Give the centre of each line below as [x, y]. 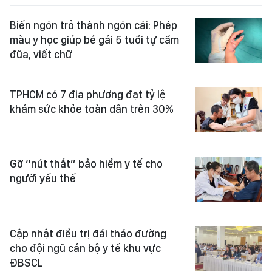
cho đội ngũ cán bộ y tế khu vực [85, 248]
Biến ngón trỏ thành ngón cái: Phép [93, 25]
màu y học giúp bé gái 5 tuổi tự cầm [94, 39]
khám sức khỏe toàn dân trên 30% [92, 109]
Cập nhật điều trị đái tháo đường [88, 233]
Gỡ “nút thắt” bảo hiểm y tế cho [86, 164]
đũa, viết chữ [41, 54]
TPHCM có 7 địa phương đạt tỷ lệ [88, 94]
